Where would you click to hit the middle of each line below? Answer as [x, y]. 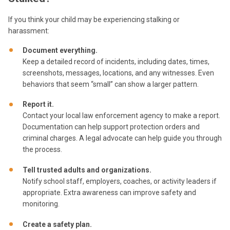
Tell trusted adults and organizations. [87, 170]
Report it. [38, 104]
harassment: [29, 31]
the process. [42, 150]
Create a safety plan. [57, 224]
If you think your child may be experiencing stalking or [94, 19]
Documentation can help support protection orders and [111, 127]
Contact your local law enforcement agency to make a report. [121, 116]
